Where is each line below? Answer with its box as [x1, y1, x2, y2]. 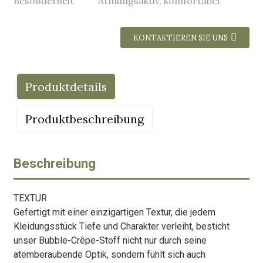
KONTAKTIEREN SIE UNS [133, 33, 228, 42]
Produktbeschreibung [25, 112, 144, 126]
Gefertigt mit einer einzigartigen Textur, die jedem [13, 207, 215, 218]
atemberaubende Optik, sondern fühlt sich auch [13, 249, 205, 260]
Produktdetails [25, 79, 107, 94]
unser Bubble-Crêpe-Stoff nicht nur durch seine [13, 235, 207, 246]
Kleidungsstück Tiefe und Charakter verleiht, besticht [13, 221, 230, 232]
